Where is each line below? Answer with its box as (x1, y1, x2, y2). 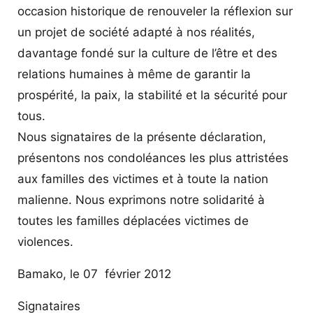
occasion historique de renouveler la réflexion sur (17, 3, 293, 18)
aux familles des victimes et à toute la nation (17, 171, 268, 186)
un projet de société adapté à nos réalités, (17, 24, 255, 39)
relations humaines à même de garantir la (17, 66, 251, 81)
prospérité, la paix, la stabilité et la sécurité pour (17, 87, 287, 102)
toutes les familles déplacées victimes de (17, 213, 249, 228)
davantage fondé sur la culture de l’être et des (17, 45, 277, 60)
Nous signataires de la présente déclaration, (17, 129, 266, 144)
